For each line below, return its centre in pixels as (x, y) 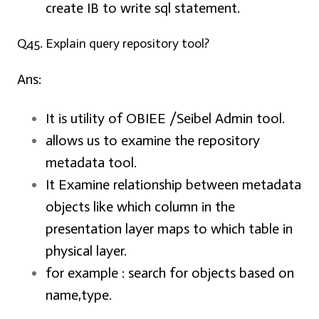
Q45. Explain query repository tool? (113, 44)
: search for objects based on (208, 273)
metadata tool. (91, 163)
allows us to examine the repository (153, 141)
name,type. (79, 295)
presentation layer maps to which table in (169, 229)
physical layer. (86, 251)
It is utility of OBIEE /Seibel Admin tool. (165, 119)
